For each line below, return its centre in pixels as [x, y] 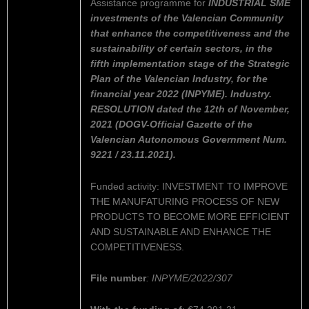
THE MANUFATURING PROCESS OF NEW [185, 201]
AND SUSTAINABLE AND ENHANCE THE [180, 232]
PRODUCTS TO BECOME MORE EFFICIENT [190, 217]
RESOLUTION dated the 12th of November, [190, 109]
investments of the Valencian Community [187, 18]
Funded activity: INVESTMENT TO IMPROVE [189, 186]
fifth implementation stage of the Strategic [190, 63]
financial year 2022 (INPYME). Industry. [181, 94]
